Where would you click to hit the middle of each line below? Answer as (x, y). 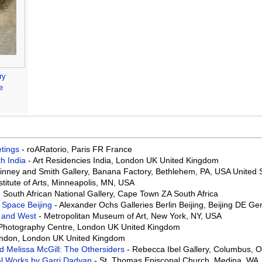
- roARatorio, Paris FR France (77, 149)
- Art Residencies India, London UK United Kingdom (123, 161)
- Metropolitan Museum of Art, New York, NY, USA (130, 216)
